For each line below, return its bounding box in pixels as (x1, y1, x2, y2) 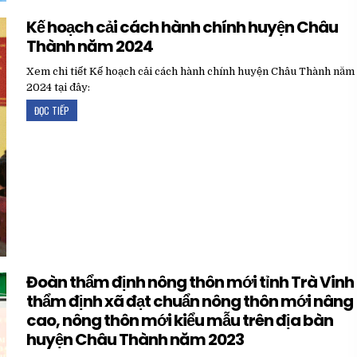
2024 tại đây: (26, 80, 91, 93)
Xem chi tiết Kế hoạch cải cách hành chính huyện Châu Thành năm (26, 65, 355, 77)
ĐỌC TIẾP (34, 103, 70, 117)
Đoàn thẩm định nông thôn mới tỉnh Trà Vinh (26, 271, 355, 294)
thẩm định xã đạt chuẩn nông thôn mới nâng (26, 290, 354, 313)
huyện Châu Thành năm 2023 (26, 328, 245, 351)
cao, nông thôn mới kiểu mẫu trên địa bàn (26, 309, 334, 332)
